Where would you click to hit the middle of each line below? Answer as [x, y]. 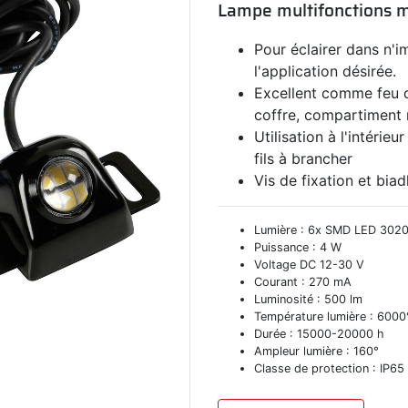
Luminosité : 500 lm [308, 299]
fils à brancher [303, 158]
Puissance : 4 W [298, 247]
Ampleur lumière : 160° [316, 351]
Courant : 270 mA [303, 281]
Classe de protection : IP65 [329, 368]
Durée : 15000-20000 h [319, 333]
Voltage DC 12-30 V [309, 264]
